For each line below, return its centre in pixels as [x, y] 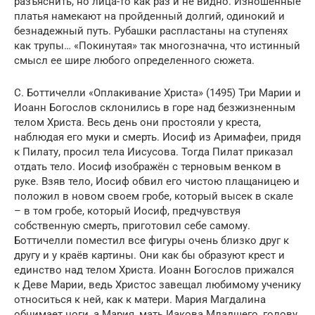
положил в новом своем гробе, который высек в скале [154, 196]
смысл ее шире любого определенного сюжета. [134, 60]
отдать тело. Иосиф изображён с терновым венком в [148, 166]
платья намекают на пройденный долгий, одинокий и [149, 16]
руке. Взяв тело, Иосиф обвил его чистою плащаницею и [157, 181]
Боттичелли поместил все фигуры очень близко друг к [152, 240]
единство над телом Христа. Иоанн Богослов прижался [154, 270]
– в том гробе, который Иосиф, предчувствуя [127, 211]
